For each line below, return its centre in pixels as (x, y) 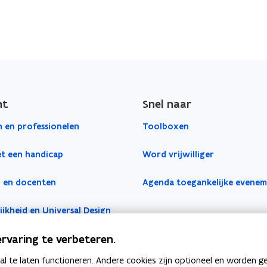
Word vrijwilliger (178, 154)
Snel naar (167, 104)
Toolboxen (166, 126)
